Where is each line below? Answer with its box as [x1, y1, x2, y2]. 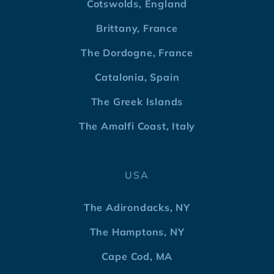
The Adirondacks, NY [83, 201, 191, 214]
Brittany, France [96, 22, 178, 35]
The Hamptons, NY [89, 226, 185, 239]
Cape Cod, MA [101, 250, 173, 263]
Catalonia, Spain [94, 71, 180, 84]
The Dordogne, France [81, 46, 193, 59]
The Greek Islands [91, 95, 183, 108]
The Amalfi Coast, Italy [78, 120, 196, 133]
